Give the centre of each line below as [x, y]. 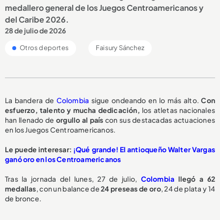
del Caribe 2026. [37, 20]
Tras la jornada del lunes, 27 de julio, [73, 179]
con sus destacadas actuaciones [159, 120]
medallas [21, 189]
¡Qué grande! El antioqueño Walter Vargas [144, 150]
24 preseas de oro [131, 189]
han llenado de [30, 120]
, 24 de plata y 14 [188, 189]
